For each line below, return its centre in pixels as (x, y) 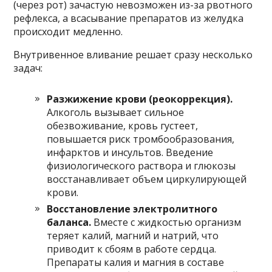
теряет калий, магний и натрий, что (133, 236)
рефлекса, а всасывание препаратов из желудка (129, 18)
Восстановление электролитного (132, 209)
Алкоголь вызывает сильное (116, 112)
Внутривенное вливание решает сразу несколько (133, 55)
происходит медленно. (68, 32)
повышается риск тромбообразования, (141, 139)
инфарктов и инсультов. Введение (130, 152)
